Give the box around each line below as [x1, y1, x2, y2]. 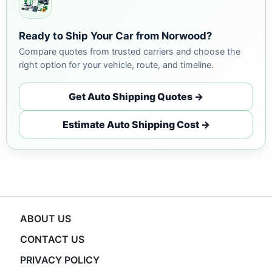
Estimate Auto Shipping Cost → [62, 118, 210, 131]
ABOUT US [19, 212, 71, 225]
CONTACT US [19, 233, 84, 245]
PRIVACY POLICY [19, 254, 100, 266]
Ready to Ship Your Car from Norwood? [19, 30, 212, 42]
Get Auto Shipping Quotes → [69, 90, 203, 103]
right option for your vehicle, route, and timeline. [19, 59, 214, 70]
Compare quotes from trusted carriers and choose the [19, 46, 240, 56]
